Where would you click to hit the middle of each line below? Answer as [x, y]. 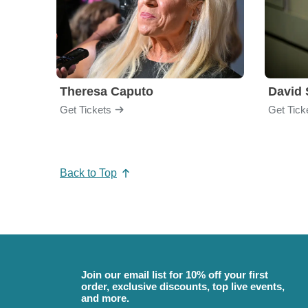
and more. [105, 298]
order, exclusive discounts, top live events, [183, 286]
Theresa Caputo [107, 91]
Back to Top [88, 173]
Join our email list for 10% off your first [175, 274]
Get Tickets [86, 109]
